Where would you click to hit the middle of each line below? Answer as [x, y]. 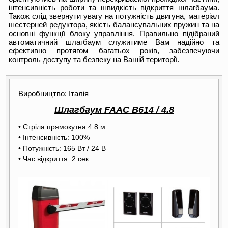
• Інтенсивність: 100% [54, 137]
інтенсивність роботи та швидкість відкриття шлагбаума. [114, 7]
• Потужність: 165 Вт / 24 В [62, 148]
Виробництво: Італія [53, 93]
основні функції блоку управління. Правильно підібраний [114, 33]
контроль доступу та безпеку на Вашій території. [94, 59]
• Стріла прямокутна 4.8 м [62, 126]
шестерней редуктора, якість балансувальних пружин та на [114, 25]
